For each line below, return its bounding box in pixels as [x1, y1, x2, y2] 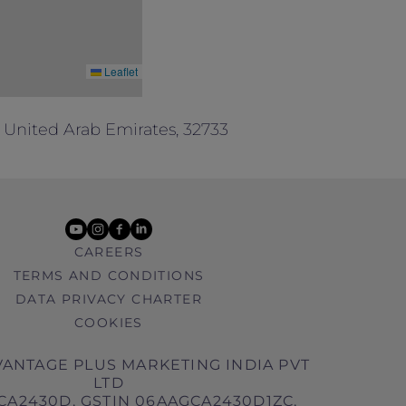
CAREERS [73, 244, 144, 260]
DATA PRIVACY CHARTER [15, 291, 202, 307]
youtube [65, 209, 128, 227]
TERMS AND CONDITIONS [13, 267, 205, 284]
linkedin [130, 209, 189, 227]
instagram [87, 209, 160, 227]
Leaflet [101, 63, 138, 79]
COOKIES [74, 314, 143, 331]
